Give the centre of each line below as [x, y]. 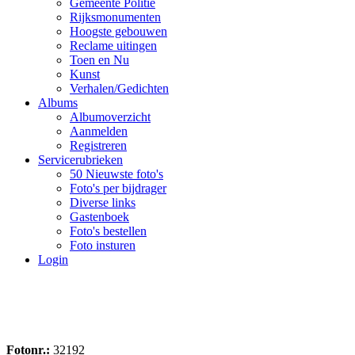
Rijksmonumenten [115, 17]
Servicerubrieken [80, 160]
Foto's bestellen [108, 231]
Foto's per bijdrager [118, 188]
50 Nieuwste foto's [116, 174]
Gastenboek [99, 217]
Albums [58, 103]
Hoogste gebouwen [118, 31]
